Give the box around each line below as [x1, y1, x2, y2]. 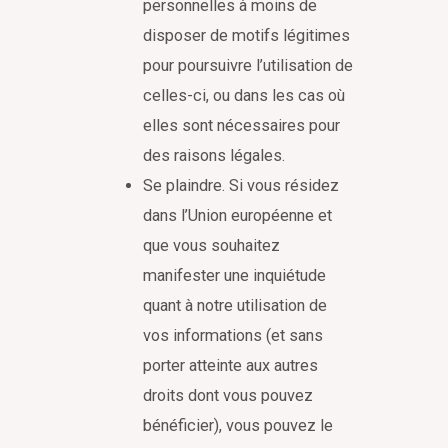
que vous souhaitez [143, 236, 281, 256]
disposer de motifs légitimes [143, 26, 351, 46]
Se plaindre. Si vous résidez [143, 176, 340, 196]
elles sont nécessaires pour [143, 116, 341, 136]
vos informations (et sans [143, 326, 324, 346]
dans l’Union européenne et [143, 206, 333, 226]
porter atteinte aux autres [143, 356, 319, 376]
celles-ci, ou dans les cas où [143, 86, 346, 106]
